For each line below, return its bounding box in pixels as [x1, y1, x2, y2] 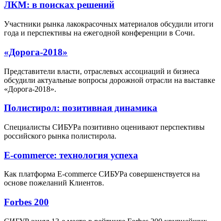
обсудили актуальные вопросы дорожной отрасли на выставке [4, 75, 215, 84]
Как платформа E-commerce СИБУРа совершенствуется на [4, 170, 200, 179]
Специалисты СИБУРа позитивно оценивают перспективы [4, 122, 205, 131]
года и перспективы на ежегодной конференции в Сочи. [4, 29, 195, 37]
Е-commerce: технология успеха [4, 149, 138, 160]
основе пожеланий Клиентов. [4, 179, 104, 187]
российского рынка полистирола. [4, 131, 116, 140]
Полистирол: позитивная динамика [4, 103, 157, 113]
